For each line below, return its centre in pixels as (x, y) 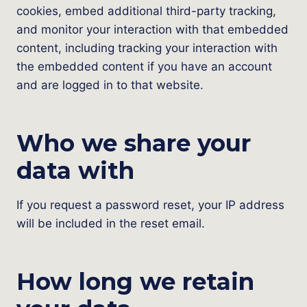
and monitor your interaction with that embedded (152, 29)
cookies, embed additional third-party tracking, (146, 11)
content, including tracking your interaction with (147, 48)
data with (75, 171)
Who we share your (134, 143)
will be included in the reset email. (111, 223)
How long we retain (135, 282)
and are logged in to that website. (110, 85)
